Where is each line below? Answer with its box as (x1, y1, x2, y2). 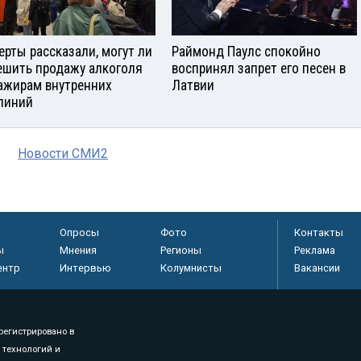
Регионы (160, 243, 201, 256)
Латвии (172, 77, 214, 93)
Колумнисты (160, 261, 222, 274)
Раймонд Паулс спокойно (172, 43, 321, 60)
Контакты (294, 226, 343, 239)
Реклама (294, 243, 335, 256)
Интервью (59, 261, 111, 274)
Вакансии (294, 261, 340, 274)
